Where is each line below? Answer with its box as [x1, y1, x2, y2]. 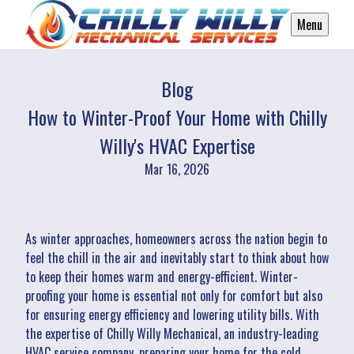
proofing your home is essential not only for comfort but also [25, 285, 322, 305]
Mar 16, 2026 [145, 159, 209, 179]
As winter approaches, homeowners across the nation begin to [25, 228, 327, 248]
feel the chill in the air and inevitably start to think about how [25, 247, 329, 267]
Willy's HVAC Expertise [99, 130, 255, 160]
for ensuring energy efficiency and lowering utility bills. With [25, 304, 319, 324]
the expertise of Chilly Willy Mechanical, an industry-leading [25, 323, 318, 343]
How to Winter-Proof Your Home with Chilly [27, 102, 327, 131]
